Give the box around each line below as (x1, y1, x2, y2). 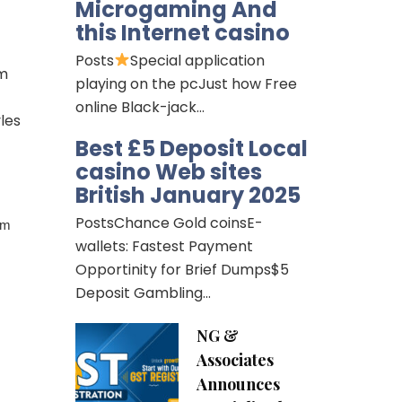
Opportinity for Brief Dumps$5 (74, 258, 289, 280)
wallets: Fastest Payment (74, 235, 253, 257)
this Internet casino (74, 17, 290, 48)
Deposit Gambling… (74, 282, 211, 303)
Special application (129, 49, 265, 71)
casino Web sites (74, 156, 262, 187)
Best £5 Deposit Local (74, 133, 308, 163)
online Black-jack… (74, 96, 205, 118)
